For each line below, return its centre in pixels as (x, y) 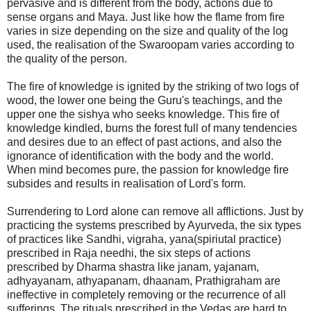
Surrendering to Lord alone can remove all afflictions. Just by (155, 211)
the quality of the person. (67, 58)
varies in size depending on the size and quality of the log (148, 31)
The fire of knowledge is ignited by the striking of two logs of (153, 86)
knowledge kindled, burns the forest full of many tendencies (152, 128)
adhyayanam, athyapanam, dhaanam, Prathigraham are (144, 280)
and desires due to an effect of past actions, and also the (144, 142)
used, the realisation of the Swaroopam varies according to (151, 44)
